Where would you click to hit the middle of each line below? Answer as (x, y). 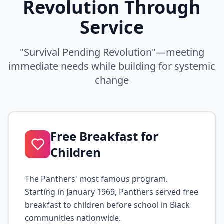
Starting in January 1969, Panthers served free (112, 192)
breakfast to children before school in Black (107, 205)
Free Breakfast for (105, 136)
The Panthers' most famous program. (96, 179)
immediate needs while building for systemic (112, 66)
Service (112, 27)
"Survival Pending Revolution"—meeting (112, 52)
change (112, 80)
